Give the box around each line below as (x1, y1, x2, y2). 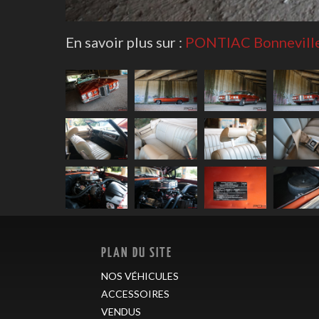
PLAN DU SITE (101, 244, 172, 260)
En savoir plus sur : (66, 33, 182, 51)
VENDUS (101, 305, 141, 318)
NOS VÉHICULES (101, 270, 179, 282)
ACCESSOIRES (101, 288, 169, 300)
